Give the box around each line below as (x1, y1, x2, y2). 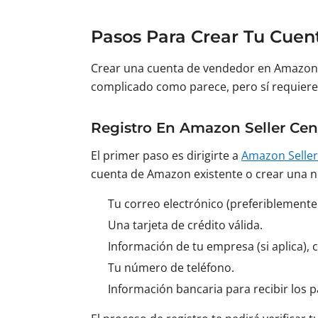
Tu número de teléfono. (108, 260, 234, 275)
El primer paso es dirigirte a (91, 148, 241, 163)
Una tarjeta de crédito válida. (108, 217, 263, 233)
